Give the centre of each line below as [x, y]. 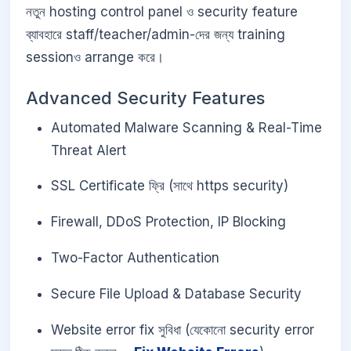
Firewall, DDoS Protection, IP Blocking [168, 222]
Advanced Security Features [145, 98]
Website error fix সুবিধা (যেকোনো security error [183, 329]
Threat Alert [89, 150]
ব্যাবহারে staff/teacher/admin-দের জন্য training [156, 35]
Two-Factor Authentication [135, 258]
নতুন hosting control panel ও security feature [162, 12]
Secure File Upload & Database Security [176, 293]
